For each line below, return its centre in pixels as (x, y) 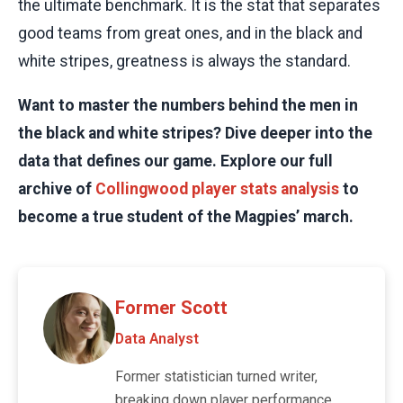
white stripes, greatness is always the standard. (184, 62)
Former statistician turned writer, (216, 377)
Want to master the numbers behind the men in (188, 106)
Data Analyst (157, 339)
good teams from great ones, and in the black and (190, 34)
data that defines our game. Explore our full (175, 161)
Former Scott (171, 308)
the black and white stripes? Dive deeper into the (195, 134)
